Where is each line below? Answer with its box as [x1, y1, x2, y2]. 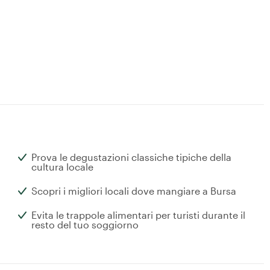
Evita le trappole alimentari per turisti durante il [31, 209, 245, 221]
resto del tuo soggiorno [31, 219, 139, 231]
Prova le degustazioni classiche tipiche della [31, 151, 231, 163]
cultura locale [31, 161, 93, 173]
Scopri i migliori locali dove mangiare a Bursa [31, 185, 236, 197]
